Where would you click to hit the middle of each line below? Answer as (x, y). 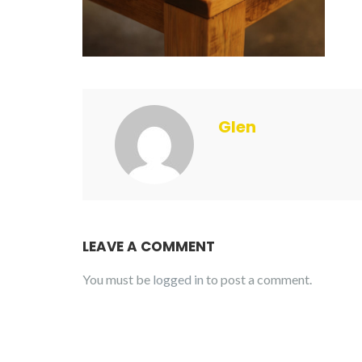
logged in (178, 279)
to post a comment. (258, 279)
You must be (118, 279)
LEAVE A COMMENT (149, 246)
